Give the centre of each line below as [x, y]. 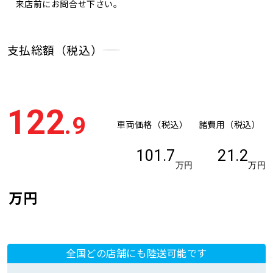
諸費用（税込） [229, 124]
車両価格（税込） [152, 124]
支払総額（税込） [55, 50]
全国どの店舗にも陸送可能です [136, 253]
